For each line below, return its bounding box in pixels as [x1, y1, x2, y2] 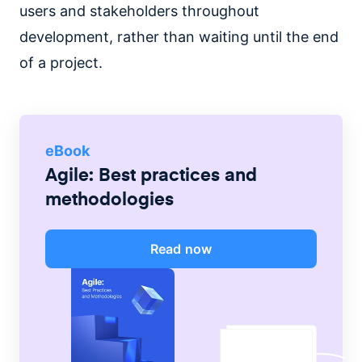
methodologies [45, 186, 174, 210]
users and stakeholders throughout [19, 2, 259, 19]
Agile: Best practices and [45, 162, 257, 186]
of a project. [19, 54, 103, 71]
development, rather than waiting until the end [19, 28, 339, 45]
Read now [149, 241, 213, 257]
